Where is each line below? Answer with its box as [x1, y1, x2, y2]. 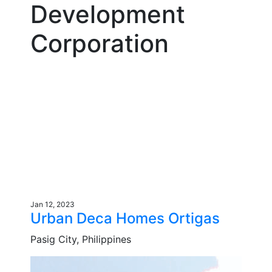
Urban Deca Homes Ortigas [30, 209, 220, 227]
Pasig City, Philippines [30, 233, 131, 245]
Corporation [30, 28, 169, 58]
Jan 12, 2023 [30, 199, 75, 209]
